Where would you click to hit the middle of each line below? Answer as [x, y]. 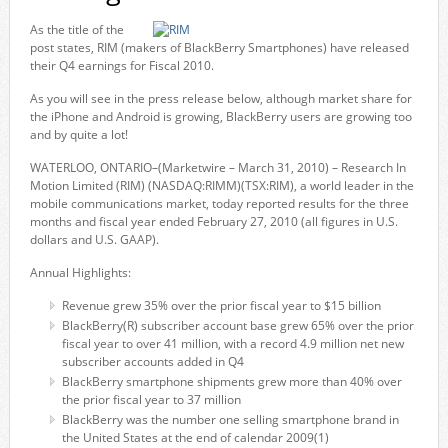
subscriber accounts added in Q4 [154, 361]
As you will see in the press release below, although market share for [220, 98]
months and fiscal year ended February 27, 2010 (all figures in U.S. [213, 221]
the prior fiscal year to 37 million [151, 399]
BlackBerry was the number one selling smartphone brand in [230, 419]
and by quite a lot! [78, 134]
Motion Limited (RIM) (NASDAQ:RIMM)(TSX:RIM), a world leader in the [221, 185]
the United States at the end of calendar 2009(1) [196, 437]
